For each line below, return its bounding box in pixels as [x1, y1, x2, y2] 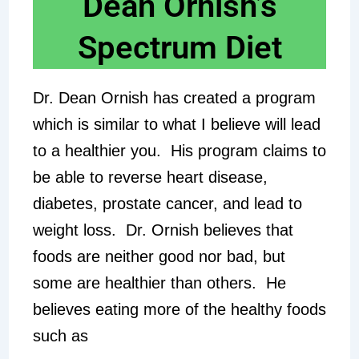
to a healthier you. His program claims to [32, 142, 326, 160]
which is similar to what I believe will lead [32, 115, 321, 134]
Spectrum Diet [77, 29, 282, 67]
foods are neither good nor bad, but [32, 248, 285, 266]
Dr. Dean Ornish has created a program [32, 89, 316, 107]
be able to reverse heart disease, [32, 168, 268, 187]
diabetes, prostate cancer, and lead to [32, 195, 302, 213]
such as [32, 327, 88, 345]
